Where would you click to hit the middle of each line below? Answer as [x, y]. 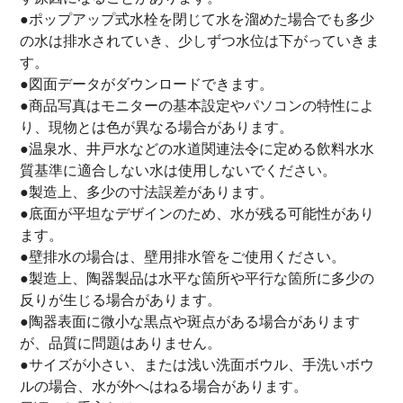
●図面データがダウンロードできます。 [147, 84]
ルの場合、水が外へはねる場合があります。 [164, 386]
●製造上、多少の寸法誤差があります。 [147, 192]
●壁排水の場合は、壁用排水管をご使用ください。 [183, 256]
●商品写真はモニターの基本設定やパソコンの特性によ [197, 105]
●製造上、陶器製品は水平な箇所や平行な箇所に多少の [197, 278]
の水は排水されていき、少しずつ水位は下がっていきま [200, 40]
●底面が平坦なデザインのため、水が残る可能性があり [197, 213]
